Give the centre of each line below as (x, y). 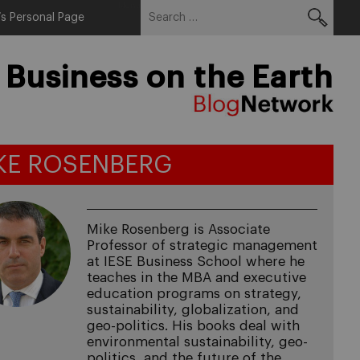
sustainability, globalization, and (192, 310)
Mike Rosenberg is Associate (178, 229)
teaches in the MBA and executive (196, 278)
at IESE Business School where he (195, 262)
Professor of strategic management (202, 245)
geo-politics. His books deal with (193, 326)
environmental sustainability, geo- (197, 342)
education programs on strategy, (194, 294)
